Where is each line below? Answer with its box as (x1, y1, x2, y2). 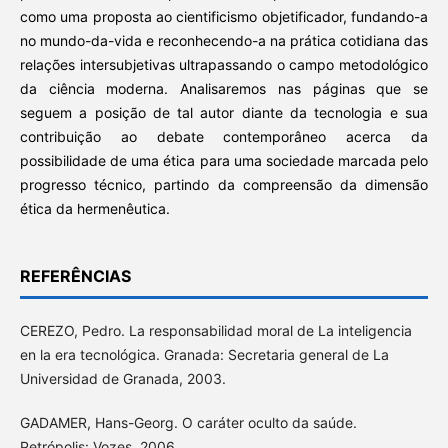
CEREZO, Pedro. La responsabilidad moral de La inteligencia (19, 322, 412, 340)
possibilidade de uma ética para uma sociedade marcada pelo (19, 152, 429, 170)
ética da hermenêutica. (19, 200, 182, 218)
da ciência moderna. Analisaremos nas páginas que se (19, 80, 429, 98)
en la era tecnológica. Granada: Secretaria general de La (19, 346, 389, 364)
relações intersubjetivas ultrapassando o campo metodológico (19, 56, 429, 74)
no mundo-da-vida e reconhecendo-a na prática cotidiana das (19, 32, 429, 50)
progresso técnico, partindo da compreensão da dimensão (19, 176, 429, 194)
